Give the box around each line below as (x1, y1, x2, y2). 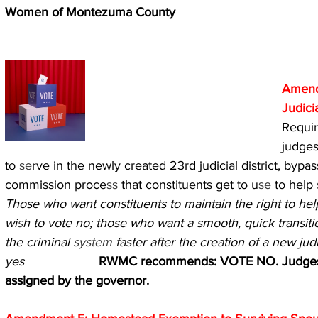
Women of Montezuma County (5, 5, 175, 19)
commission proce (5, 177, 106, 192)
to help (275, 177, 317, 192)
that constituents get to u (121, 177, 258, 192)
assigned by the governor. (5, 273, 149, 287)
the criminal (5, 235, 73, 249)
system (73, 235, 116, 249)
